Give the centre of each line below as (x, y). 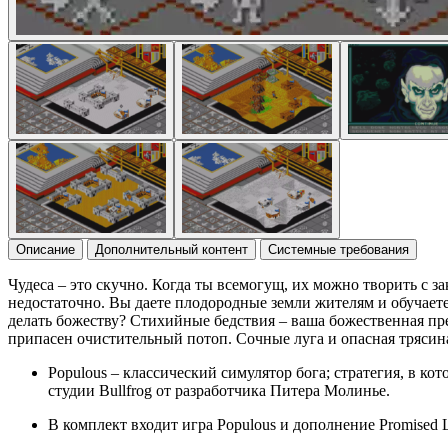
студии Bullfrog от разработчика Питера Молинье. (219, 390)
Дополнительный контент (171, 249)
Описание (45, 249)
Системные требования (338, 249)
